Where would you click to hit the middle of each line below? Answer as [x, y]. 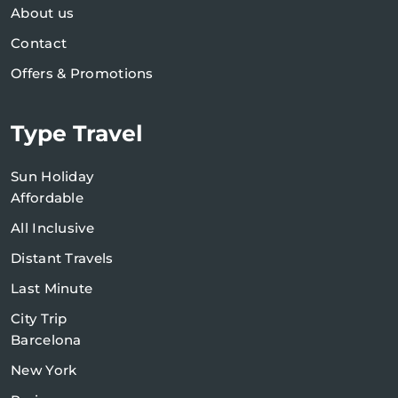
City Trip [39, 319]
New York [44, 370]
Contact [39, 44]
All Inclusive [52, 228]
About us [43, 13]
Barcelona [46, 340]
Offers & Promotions [82, 74]
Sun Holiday [52, 177]
